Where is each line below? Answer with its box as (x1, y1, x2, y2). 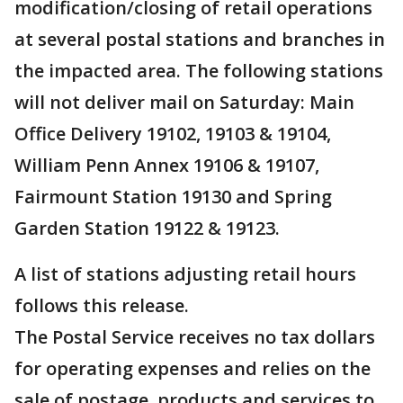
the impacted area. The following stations (14, 58, 383, 84)
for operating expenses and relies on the (14, 356, 371, 381)
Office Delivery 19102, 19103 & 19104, (14, 121, 331, 147)
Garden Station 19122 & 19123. (14, 216, 280, 241)
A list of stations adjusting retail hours (14, 262, 356, 287)
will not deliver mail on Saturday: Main (14, 90, 354, 115)
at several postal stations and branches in (14, 27, 385, 52)
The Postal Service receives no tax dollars (14, 325, 375, 350)
